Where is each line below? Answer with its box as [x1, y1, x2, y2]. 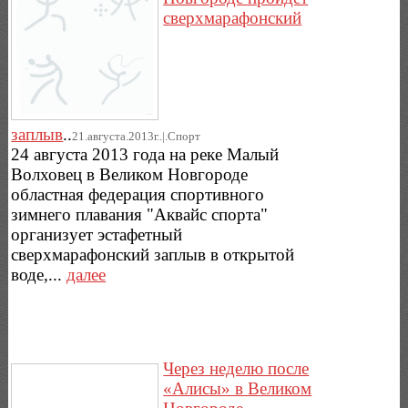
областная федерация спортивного [11, 184, 265, 204]
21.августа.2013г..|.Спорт [72, 128, 201, 143]
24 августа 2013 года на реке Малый [11, 144, 280, 164]
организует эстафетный [11, 224, 183, 244]
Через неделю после [163, 358, 310, 378]
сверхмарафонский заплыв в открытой [11, 244, 295, 264]
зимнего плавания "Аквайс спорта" [11, 204, 269, 224]
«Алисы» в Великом [163, 378, 312, 398]
